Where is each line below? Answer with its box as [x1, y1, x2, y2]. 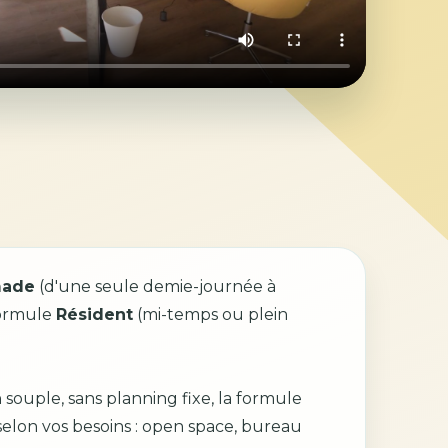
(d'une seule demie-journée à [34, 276, 276, 296]
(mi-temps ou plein [132, 304, 288, 324]
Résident [55, 304, 133, 324]
